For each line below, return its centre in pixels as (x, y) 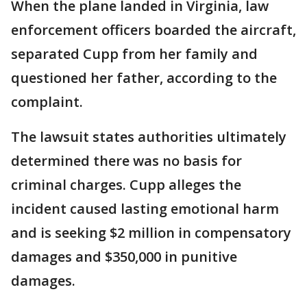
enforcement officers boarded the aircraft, (153, 30)
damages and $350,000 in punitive (124, 257)
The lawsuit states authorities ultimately (149, 137)
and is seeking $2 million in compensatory (151, 233)
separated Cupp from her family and (134, 54)
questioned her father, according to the (144, 78)
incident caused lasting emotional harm (145, 209)
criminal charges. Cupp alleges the (126, 185)
